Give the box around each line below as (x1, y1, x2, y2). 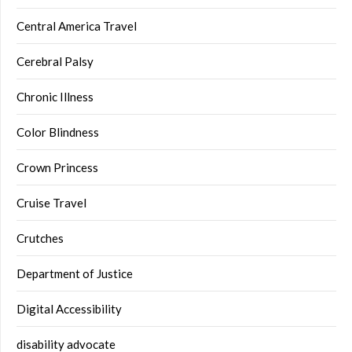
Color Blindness (16, 125, 99, 140)
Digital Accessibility (16, 302, 122, 317)
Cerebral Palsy (16, 54, 93, 69)
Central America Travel (16, 19, 137, 34)
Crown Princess (16, 160, 98, 175)
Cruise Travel (16, 196, 86, 211)
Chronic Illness (16, 90, 93, 104)
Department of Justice (16, 266, 133, 281)
